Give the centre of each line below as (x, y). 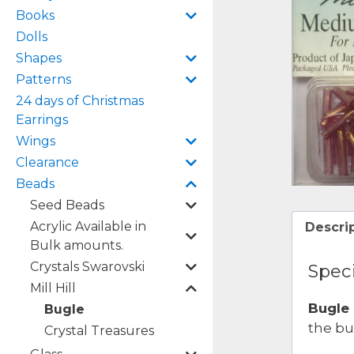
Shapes (39, 58)
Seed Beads (67, 205)
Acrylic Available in (88, 226)
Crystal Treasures (99, 331)
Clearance (47, 162)
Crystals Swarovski (87, 267)
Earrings (42, 120)
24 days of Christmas (80, 101)
